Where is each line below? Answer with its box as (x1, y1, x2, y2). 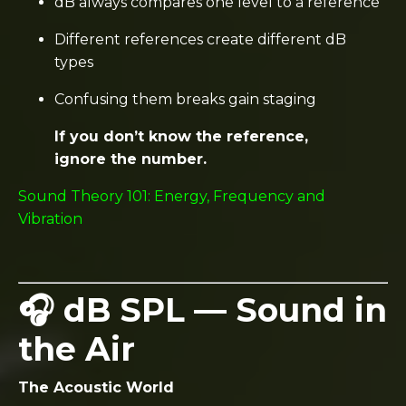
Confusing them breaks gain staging (54, 90, 316, 108)
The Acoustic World (18, 378, 174, 396)
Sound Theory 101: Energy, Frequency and (18, 187, 325, 205)
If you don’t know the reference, (54, 127, 308, 145)
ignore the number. (54, 150, 207, 168)
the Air (18, 328, 135, 369)
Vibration (18, 209, 82, 227)
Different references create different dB (54, 30, 346, 48)
